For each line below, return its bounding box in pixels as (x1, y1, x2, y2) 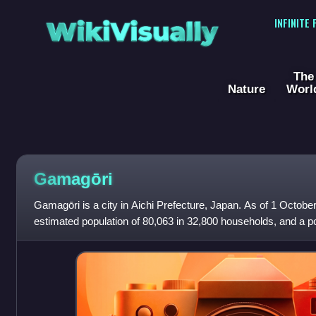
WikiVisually (41, 8, 223, 47)
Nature (228, 82, 265, 97)
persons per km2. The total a (33, 231, 166, 244)
